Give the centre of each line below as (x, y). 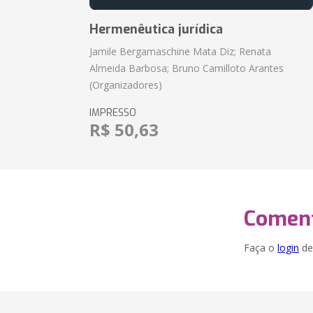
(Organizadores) (126, 85)
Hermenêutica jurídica (156, 29)
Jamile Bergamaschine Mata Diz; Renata (181, 51)
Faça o (261, 248)
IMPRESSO (113, 113)
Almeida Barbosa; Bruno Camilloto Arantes (187, 68)
